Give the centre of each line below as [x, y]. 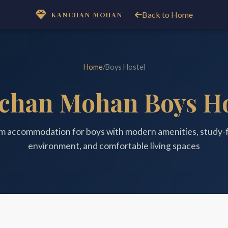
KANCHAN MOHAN [87, 14]
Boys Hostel [125, 67]
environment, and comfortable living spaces [114, 146]
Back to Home [167, 15]
